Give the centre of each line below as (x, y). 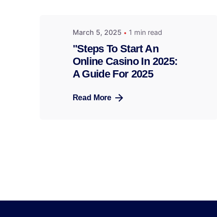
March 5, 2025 (97, 32)
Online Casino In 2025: (125, 61)
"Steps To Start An (115, 48)
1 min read (145, 32)
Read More (92, 97)
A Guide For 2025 (113, 74)
